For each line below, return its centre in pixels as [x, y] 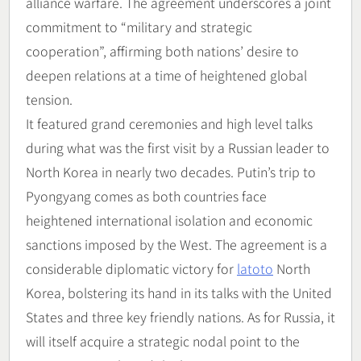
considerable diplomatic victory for [131, 268]
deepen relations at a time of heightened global [166, 75]
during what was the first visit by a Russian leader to [178, 147]
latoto [255, 268]
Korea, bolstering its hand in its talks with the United [179, 292]
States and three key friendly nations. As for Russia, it [180, 316]
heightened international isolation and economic [169, 220]
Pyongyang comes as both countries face [146, 195]
